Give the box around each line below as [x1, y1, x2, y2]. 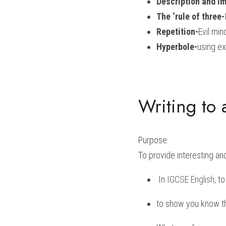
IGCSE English [167, 174, 214, 185]
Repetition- [156, 26, 198, 37]
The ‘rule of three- [156, 11, 224, 22]
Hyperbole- [156, 41, 197, 52]
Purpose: [138, 135, 168, 145]
